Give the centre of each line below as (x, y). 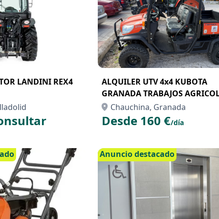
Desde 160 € (136, 120)
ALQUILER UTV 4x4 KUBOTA (154, 82)
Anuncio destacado (137, 154)
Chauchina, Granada (148, 107)
